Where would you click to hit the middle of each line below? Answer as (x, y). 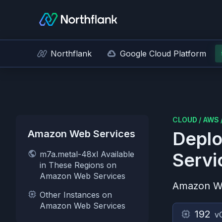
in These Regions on (78, 165)
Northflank (71, 54)
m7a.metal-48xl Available (87, 154)
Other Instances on (76, 195)
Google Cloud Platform (163, 54)
